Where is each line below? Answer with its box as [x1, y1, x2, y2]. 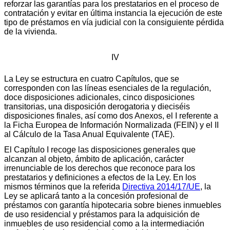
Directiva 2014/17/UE [122, 182, 200, 191]
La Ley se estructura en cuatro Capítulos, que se [4, 74, 179, 83]
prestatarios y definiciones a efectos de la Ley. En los [4, 172, 196, 182]
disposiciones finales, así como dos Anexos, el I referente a [4, 111, 218, 120]
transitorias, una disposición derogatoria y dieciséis [4, 102, 190, 111]
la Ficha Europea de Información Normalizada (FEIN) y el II [4, 120, 219, 129]
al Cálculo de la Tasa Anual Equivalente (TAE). [4, 129, 175, 139]
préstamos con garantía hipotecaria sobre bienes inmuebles [4, 200, 221, 209]
